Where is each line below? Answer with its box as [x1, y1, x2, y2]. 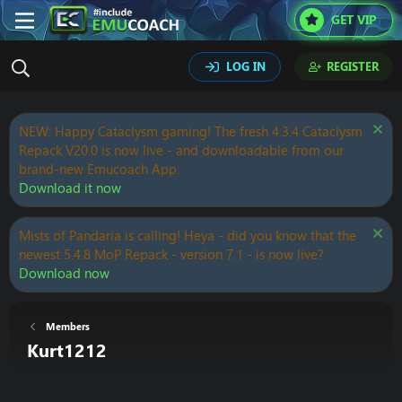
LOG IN [226, 58, 266, 74]
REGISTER [327, 58, 379, 74]
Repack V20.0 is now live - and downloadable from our [19, 141, 344, 160]
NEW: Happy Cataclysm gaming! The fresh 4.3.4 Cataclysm [19, 122, 363, 141]
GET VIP [330, 11, 377, 29]
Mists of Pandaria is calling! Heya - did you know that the [19, 226, 356, 245]
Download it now [19, 179, 121, 197]
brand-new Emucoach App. [19, 160, 179, 179]
